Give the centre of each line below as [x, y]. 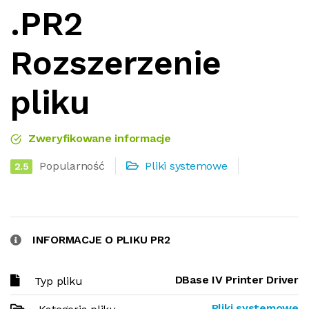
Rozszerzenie [116, 63]
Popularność [72, 166]
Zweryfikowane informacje [98, 138]
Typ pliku [58, 281]
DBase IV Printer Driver [237, 280]
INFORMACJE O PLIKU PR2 [101, 240]
